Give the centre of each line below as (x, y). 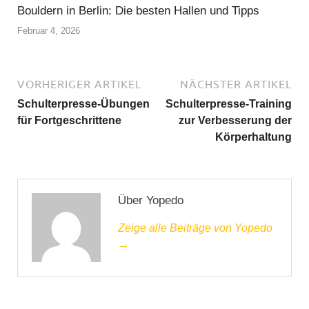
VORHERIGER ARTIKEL (79, 84)
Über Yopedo (151, 201)
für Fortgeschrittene (69, 121)
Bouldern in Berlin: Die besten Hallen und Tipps (138, 10)
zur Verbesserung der (235, 121)
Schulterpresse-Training (229, 104)
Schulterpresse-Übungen (83, 104)
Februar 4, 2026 (49, 31)
